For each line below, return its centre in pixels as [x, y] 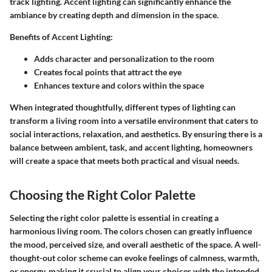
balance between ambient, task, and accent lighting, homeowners [131, 148]
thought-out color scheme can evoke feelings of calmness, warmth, [134, 257]
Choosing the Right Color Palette [103, 195]
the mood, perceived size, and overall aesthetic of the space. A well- [135, 244]
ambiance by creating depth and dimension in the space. [114, 15]
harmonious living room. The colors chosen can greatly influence [131, 231]
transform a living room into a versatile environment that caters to [134, 121]
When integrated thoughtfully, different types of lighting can [123, 107]
